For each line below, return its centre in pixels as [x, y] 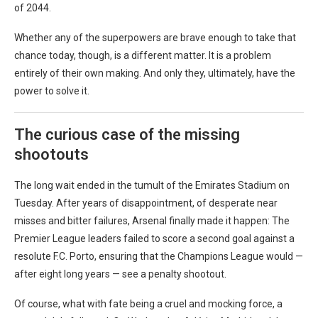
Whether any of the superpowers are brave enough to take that [155, 38]
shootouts [51, 155]
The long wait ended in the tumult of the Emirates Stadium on [152, 186]
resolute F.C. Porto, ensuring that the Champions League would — [159, 257]
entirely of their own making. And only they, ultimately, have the [155, 73]
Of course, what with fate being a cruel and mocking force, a [148, 304]
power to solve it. [52, 91]
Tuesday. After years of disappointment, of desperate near [146, 203]
